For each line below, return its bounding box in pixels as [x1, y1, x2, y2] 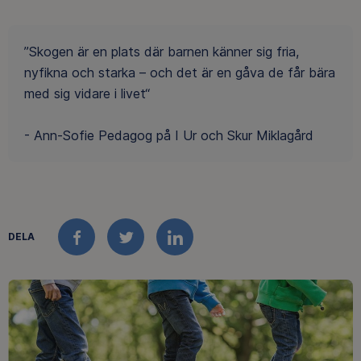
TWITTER [125, 238, 197, 258]
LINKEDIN [174, 238, 246, 258]
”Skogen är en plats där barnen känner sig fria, [24, 44, 299, 60]
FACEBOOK [76, 238, 160, 258]
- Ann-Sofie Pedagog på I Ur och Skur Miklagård [24, 127, 313, 144]
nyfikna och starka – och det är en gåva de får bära [24, 64, 335, 81]
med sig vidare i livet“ [24, 85, 150, 102]
